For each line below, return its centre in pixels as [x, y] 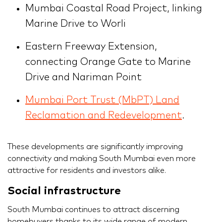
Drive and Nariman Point [83, 77]
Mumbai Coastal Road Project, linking [114, 8]
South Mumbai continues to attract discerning [93, 209]
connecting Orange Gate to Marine [108, 62]
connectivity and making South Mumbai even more [102, 158]
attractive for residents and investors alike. [87, 170]
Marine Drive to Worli [76, 24]
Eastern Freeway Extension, [91, 46]
